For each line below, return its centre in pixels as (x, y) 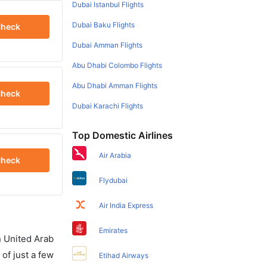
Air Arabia (115, 155)
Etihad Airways (124, 255)
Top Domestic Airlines (123, 135)
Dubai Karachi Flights (108, 105)
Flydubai (114, 180)
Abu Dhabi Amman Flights (115, 85)
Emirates (114, 230)
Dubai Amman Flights (108, 45)
